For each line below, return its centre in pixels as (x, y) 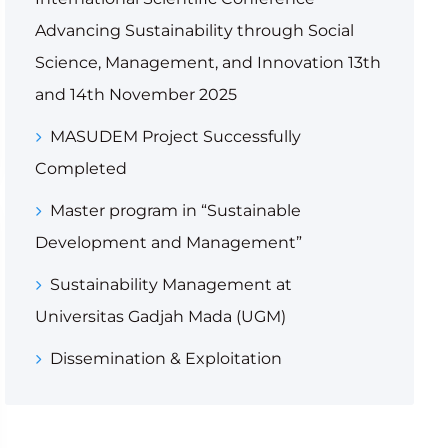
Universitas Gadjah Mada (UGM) (160, 316)
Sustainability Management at (170, 284)
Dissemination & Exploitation (165, 358)
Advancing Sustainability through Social (194, 30)
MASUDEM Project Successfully (175, 136)
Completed (80, 168)
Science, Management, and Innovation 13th (207, 62)
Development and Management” (168, 242)
